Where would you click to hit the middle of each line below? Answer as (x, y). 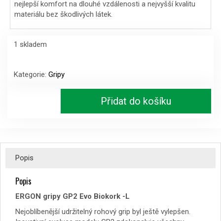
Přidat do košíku (136, 101)
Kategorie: (31, 74)
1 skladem (30, 44)
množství (28, 131)
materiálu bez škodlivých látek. (63, 14)
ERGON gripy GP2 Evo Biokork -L (73, 196)
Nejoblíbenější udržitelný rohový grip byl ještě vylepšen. (103, 211)
